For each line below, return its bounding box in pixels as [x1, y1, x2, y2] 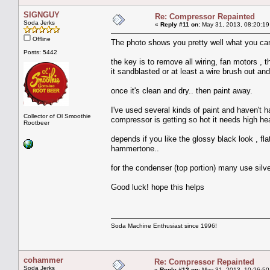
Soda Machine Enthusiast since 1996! [111, 222, 217, 229]
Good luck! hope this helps [111, 182, 204, 192]
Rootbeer [24, 119, 49, 126]
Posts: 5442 [24, 48, 57, 55]
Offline [31, 35, 51, 42]
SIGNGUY [24, 10, 60, 19]
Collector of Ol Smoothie [24, 112, 91, 119]
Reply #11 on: [160, 20, 200, 28]
